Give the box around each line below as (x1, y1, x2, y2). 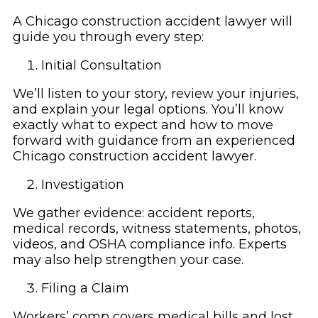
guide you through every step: (13, 29, 204, 45)
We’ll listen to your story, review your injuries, (13, 86, 299, 102)
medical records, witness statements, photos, (13, 221, 301, 237)
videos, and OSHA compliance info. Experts (13, 236, 287, 253)
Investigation (41, 177, 124, 193)
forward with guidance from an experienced (13, 133, 295, 149)
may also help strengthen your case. (13, 252, 243, 268)
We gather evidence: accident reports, (13, 205, 255, 221)
